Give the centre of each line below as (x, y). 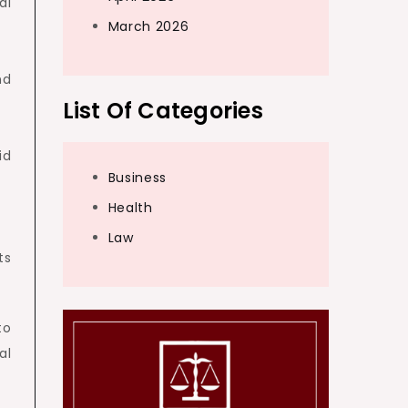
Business (138, 178)
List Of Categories (163, 111)
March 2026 (148, 26)
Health (130, 208)
